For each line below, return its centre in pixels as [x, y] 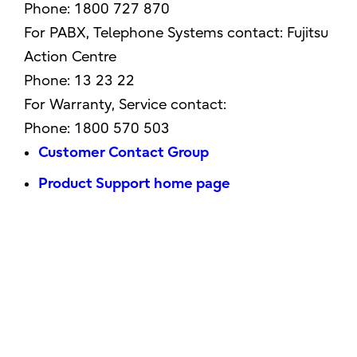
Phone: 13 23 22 [80, 81]
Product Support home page [135, 184]
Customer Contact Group [124, 153]
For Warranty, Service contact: [126, 105]
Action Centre [71, 57]
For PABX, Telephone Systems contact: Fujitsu [177, 33]
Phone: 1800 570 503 [97, 129]
